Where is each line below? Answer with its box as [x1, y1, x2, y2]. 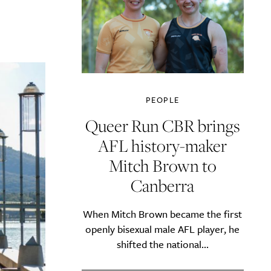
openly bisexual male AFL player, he [85, 221, 240, 237]
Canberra [131, 173, 195, 197]
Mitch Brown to [108, 153, 217, 177]
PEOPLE [146, 93, 180, 106]
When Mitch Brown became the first [83, 206, 243, 221]
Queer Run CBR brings [85, 113, 240, 137]
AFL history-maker [98, 133, 227, 157]
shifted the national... [116, 236, 209, 252]
